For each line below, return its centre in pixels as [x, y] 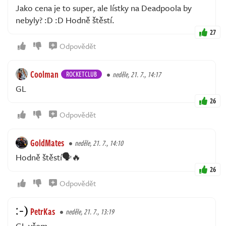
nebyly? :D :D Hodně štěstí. [65, 20]
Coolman [44, 74]
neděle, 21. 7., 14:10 [99, 143]
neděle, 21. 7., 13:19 [90, 212]
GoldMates [47, 143]
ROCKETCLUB [81, 74]
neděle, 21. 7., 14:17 [137, 75]
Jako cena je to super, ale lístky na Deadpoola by [104, 8]
